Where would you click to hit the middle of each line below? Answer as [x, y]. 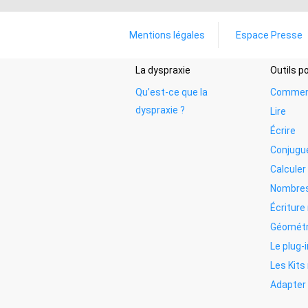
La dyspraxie [163, 70]
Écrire [283, 131]
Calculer [288, 169]
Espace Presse [269, 35]
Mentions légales [167, 35]
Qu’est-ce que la [172, 92]
